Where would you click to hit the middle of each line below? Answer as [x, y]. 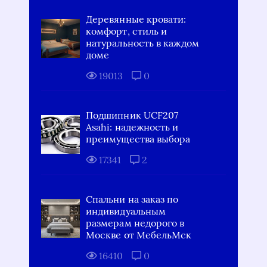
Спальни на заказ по [132, 199]
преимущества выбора [138, 139]
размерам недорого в [135, 223]
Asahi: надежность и [132, 127]
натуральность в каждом [142, 43]
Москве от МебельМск [139, 235]
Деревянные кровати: [136, 19]
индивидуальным [126, 211]
